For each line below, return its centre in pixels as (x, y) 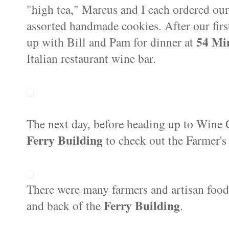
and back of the (65, 205)
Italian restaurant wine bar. (91, 58)
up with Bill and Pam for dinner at (111, 42)
